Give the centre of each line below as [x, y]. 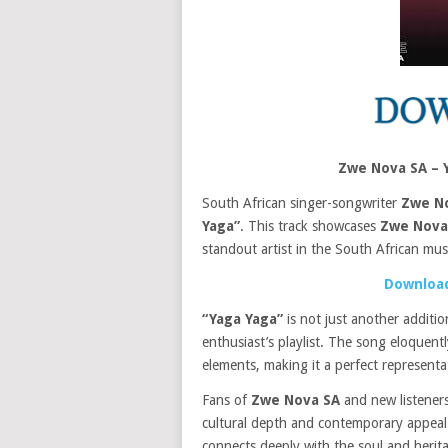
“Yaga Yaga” [242, 319]
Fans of [226, 400]
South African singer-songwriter [301, 203]
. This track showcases [310, 226]
